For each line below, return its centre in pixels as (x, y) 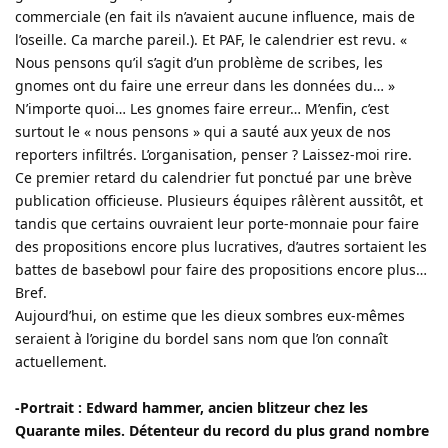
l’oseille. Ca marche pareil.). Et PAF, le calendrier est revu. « (211, 39)
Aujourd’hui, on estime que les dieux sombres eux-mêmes (210, 315)
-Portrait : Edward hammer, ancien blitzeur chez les (191, 407)
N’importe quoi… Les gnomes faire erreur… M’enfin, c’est (202, 108)
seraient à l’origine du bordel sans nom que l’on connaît (201, 338)
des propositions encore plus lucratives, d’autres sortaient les (221, 246)
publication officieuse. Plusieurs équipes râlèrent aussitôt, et (219, 200)
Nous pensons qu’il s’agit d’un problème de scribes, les (199, 62)
